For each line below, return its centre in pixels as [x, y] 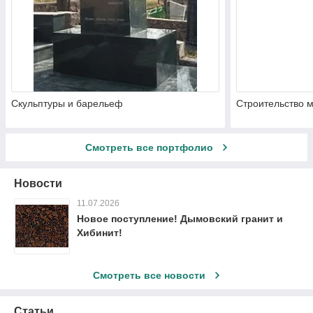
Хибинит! [100, 232]
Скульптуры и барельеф [67, 103]
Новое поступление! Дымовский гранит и [180, 218]
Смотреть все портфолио [149, 147]
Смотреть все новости [149, 275]
